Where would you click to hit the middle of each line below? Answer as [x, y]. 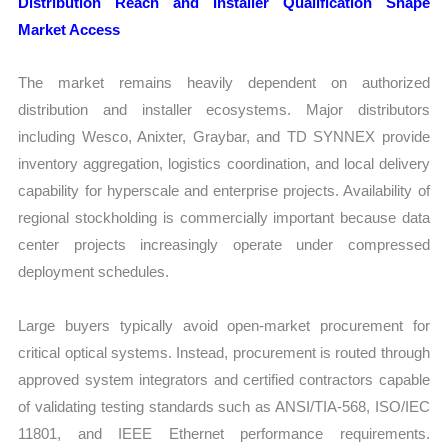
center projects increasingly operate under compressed [224, 245]
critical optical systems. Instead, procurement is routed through [224, 352]
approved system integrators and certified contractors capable [224, 379]
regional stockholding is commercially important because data [224, 218]
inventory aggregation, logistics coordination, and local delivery [224, 164]
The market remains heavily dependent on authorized [224, 83]
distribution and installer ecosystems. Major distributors [224, 110]
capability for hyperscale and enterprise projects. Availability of [224, 191]
